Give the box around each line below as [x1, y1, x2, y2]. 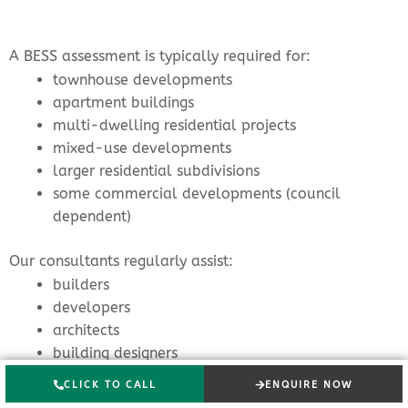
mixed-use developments [53, 138, 231, 157]
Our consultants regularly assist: [9, 251, 233, 270]
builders [53, 275, 109, 293]
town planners [53, 366, 152, 384]
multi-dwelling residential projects [53, 116, 296, 134]
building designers [53, 343, 178, 362]
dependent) [53, 207, 131, 225]
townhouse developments [53, 70, 232, 88]
